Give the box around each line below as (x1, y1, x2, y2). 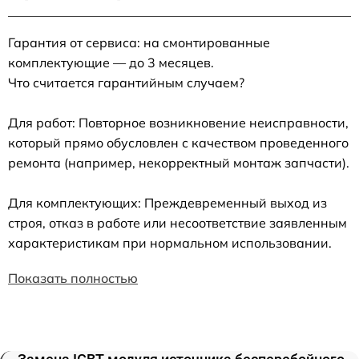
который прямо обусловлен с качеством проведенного (8, 134, 349, 151)
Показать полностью (8, 269, 138, 286)
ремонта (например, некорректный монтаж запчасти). (8, 154, 349, 171)
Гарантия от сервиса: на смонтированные (8, 34, 270, 50)
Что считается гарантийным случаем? (8, 74, 244, 91)
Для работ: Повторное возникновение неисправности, (8, 114, 349, 131)
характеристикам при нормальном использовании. (8, 234, 332, 251)
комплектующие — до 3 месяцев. (8, 54, 214, 71)
